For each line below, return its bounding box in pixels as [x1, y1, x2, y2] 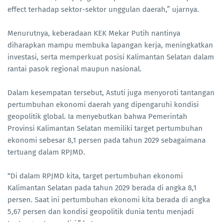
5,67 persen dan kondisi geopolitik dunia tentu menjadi [7, 207, 194, 216]
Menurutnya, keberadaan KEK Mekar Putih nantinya [7, 28, 180, 38]
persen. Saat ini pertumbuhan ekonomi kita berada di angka [7, 195, 210, 204]
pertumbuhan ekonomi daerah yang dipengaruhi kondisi [7, 100, 199, 109]
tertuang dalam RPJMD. [7, 147, 85, 157]
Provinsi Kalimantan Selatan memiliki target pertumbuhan [7, 123, 203, 133]
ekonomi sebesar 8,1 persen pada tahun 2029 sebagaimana [7, 135, 206, 145]
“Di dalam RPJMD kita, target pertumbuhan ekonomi [7, 171, 183, 180]
